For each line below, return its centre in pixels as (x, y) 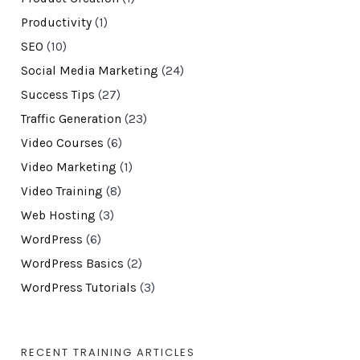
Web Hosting (58, 216)
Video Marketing (68, 168)
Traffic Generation (71, 119)
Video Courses (62, 143)
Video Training (61, 192)
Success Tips (57, 95)
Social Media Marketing (89, 71)
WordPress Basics (72, 264)
